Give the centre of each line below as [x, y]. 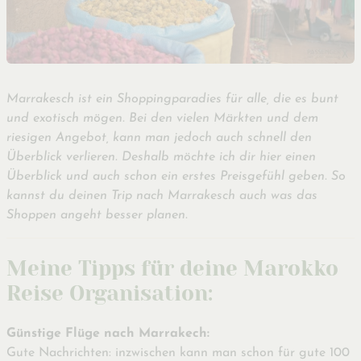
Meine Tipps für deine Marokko [172, 269]
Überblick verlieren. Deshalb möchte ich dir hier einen [161, 158]
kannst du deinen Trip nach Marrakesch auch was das [162, 196]
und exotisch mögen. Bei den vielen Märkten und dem [162, 119]
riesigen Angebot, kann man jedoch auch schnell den [159, 138]
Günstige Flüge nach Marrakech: [108, 333]
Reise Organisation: [112, 294]
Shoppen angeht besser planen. [97, 216]
